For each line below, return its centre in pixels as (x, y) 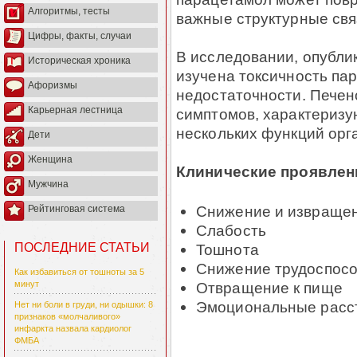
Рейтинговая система (76, 209)
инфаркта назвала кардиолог (73, 329)
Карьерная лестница (75, 110)
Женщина (50, 160)
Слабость (231, 230)
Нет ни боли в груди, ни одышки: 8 (84, 305)
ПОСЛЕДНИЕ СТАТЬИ (82, 248)
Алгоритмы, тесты (69, 12)
